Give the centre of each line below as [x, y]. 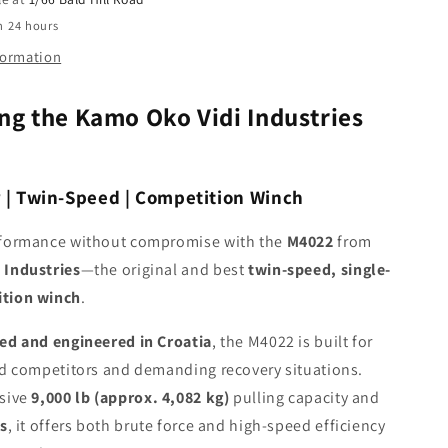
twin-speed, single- [320, 270]
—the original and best [164, 270]
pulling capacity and [304, 398]
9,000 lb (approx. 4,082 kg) [130, 398]
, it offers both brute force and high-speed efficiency [196, 426]
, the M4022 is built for [292, 342]
